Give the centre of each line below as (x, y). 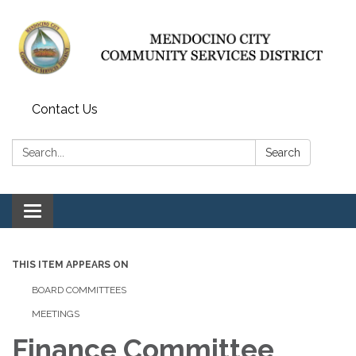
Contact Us (65, 109)
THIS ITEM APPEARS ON (70, 264)
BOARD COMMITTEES (79, 290)
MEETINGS (56, 313)
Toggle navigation (85, 212)
